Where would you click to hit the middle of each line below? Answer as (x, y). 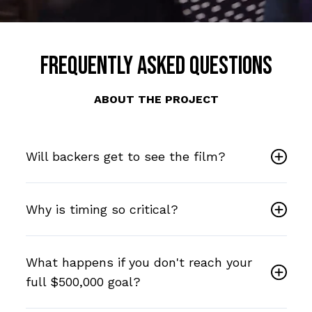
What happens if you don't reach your (139, 262)
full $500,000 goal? (83, 281)
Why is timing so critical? (102, 209)
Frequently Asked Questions (156, 66)
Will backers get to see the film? (125, 156)
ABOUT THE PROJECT (156, 99)
